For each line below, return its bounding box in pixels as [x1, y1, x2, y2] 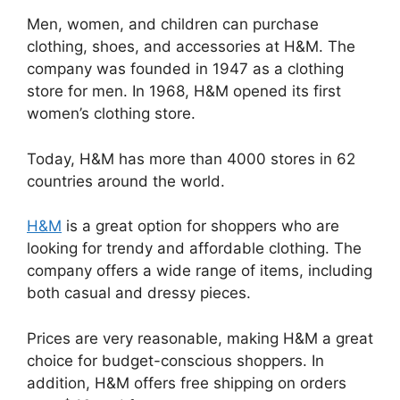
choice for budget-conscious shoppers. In [27, 351, 324, 370]
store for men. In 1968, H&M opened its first [27, 82, 341, 101]
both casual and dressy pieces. [27, 284, 251, 303]
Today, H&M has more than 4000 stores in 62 [27, 149, 355, 168]
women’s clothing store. [27, 104, 196, 123]
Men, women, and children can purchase [27, 15, 319, 34]
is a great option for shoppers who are [62, 217, 339, 236]
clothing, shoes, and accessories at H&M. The [27, 37, 355, 56]
